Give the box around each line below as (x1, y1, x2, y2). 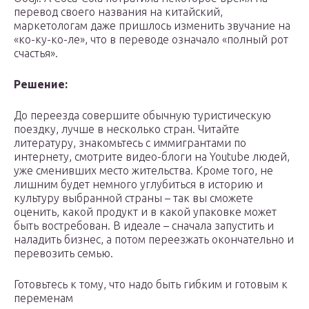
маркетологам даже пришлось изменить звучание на (14, 19, 290, 32)
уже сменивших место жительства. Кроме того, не (14, 164, 273, 177)
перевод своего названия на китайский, (14, 6, 223, 19)
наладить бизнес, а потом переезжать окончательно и (14, 233, 294, 246)
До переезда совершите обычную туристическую (14, 109, 271, 122)
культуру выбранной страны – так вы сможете (14, 192, 253, 205)
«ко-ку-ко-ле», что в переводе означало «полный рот (14, 33, 288, 46)
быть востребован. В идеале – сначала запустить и (14, 219, 274, 232)
